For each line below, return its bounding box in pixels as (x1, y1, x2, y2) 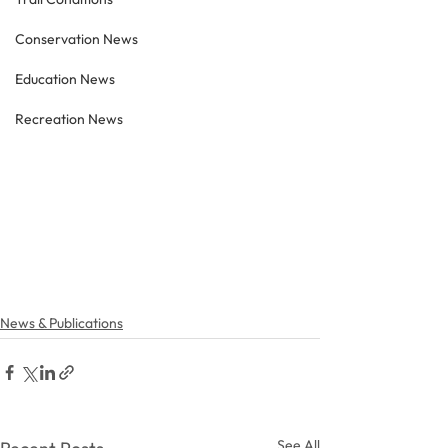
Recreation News (15, 110, 123, 128)
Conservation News (15, 30, 138, 48)
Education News (15, 70, 115, 88)
